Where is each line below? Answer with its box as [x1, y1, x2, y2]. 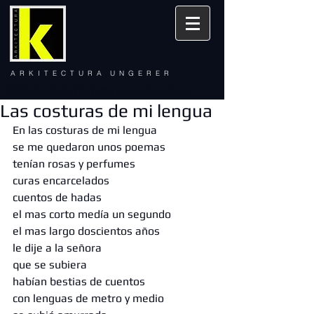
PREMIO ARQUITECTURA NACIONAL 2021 [7, 86, 188, 97]
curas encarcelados [13, 174, 112, 187]
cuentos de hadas [13, 191, 104, 204]
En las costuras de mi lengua [13, 123, 160, 137]
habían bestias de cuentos [13, 275, 148, 288]
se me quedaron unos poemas [13, 140, 168, 153]
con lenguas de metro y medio [13, 292, 167, 305]
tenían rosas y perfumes [13, 157, 135, 170]
